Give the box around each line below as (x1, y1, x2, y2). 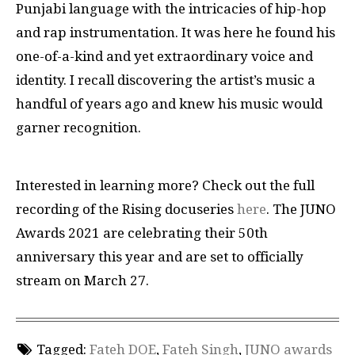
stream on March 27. (16, 272, 149, 288)
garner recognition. (16, 120, 144, 136)
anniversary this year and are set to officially (16, 248, 303, 265)
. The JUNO (266, 200, 336, 217)
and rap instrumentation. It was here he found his (16, 25, 335, 41)
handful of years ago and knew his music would (16, 96, 323, 113)
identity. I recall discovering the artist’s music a (16, 72, 315, 89)
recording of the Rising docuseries (16, 200, 237, 217)
